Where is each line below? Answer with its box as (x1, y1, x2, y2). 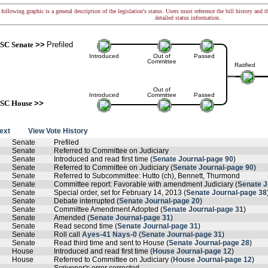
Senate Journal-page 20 (119, 197, 200, 205)
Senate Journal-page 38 (186, 188, 267, 197)
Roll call (54, 230, 82, 239)
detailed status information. (155, 14, 221, 21)
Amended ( (54, 214, 90, 222)
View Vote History (28, 127, 88, 135)
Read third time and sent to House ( (54, 239, 169, 247)
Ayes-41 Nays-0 (82, 230, 137, 239)
